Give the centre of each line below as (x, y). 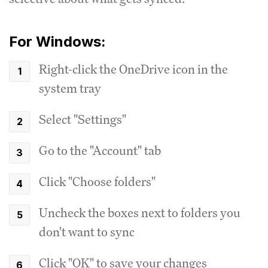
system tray (70, 88)
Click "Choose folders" (97, 181)
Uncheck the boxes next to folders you (140, 212)
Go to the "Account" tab (100, 150)
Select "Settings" (83, 119)
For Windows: (57, 41)
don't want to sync (87, 232)
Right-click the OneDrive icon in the (133, 69)
